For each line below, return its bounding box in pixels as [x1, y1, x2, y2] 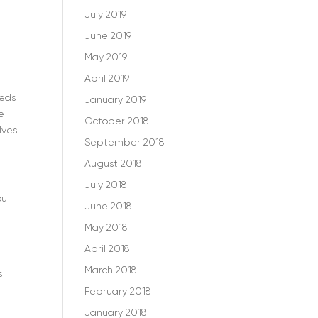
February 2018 [84, 285, 151, 297]
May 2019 [84, 51, 128, 62]
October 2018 [84, 115, 149, 126]
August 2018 [84, 158, 142, 169]
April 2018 [84, 243, 130, 254]
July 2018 [84, 179, 127, 190]
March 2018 [84, 264, 137, 275]
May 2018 [84, 221, 128, 233]
